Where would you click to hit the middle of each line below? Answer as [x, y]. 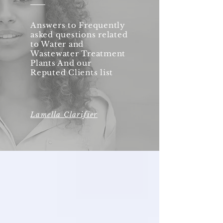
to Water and [57, 44]
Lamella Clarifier [64, 115]
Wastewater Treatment [78, 54]
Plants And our [61, 63]
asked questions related [79, 35]
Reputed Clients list [72, 73]
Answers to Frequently [78, 25]
